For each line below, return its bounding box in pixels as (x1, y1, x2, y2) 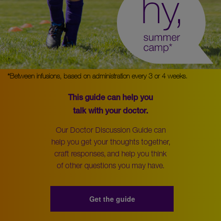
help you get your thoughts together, (51, 136, 170, 147)
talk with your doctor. (73, 108, 148, 116)
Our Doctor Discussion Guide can (55, 124, 166, 135)
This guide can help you (68, 94, 153, 103)
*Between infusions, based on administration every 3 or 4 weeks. (7, 72, 187, 80)
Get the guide (89, 193, 135, 204)
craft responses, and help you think (54, 148, 167, 158)
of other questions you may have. (57, 160, 164, 170)
